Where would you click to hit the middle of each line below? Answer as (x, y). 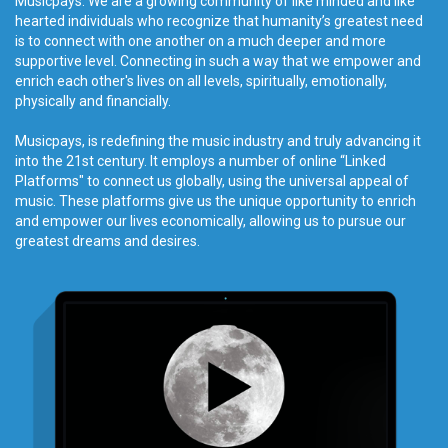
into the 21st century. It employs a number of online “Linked (200, 160)
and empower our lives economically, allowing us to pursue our (210, 220)
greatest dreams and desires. (107, 240)
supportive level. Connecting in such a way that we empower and (218, 60)
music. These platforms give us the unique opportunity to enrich (215, 200)
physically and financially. (94, 100)
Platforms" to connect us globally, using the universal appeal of (212, 180)
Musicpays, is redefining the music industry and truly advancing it (218, 140)
